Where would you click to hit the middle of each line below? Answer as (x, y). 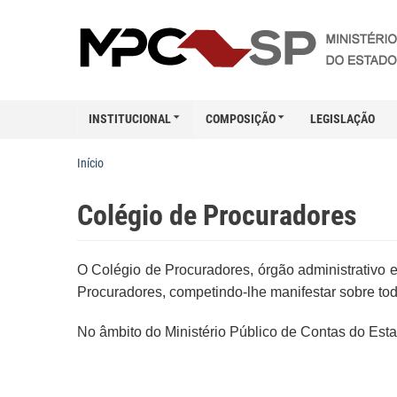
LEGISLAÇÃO (343, 118)
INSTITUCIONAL (130, 118)
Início (90, 163)
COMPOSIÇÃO (241, 118)
